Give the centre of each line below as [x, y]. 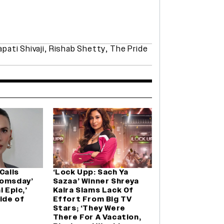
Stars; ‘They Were [89, 208]
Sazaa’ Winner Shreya [96, 181]
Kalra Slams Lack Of [93, 190]
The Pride [129, 49]
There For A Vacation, [97, 217]
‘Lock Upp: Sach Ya [90, 172]
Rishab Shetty [77, 49]
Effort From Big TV [92, 199]
